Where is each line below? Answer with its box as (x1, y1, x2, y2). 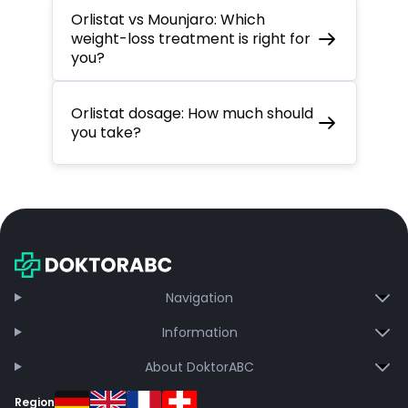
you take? (70, 121, 141, 143)
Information (161, 322, 238, 342)
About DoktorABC (145, 357, 255, 376)
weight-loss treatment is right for (70, 28, 311, 50)
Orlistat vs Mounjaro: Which (70, 9, 265, 31)
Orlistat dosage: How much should (70, 102, 313, 124)
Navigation (166, 288, 234, 307)
